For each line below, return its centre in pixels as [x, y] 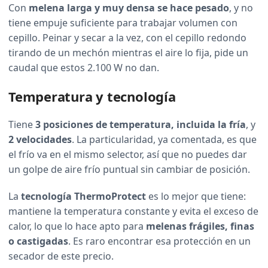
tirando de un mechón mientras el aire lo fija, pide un [128, 53]
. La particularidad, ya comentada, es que [164, 140]
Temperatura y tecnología [92, 97]
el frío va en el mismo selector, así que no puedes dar [128, 155]
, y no [241, 8]
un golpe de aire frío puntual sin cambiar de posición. [129, 170]
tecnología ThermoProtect [83, 197]
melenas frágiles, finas [200, 226]
